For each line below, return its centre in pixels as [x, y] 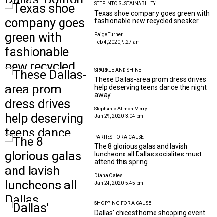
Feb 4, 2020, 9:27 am [117, 42]
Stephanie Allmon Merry [121, 109]
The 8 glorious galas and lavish [141, 146]
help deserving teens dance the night [151, 87]
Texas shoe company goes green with [152, 13]
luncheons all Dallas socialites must [148, 154]
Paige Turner [109, 34]
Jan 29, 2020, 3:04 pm [119, 116]
